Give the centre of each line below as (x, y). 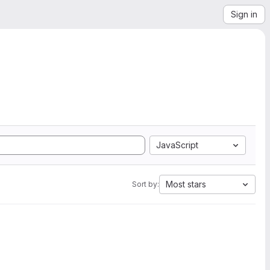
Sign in (244, 14)
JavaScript (177, 145)
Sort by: (146, 184)
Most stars (186, 184)
